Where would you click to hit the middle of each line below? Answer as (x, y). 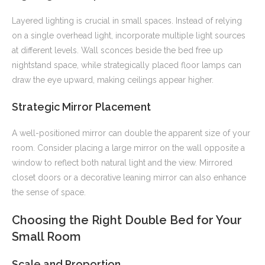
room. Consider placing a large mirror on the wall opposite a (128, 148)
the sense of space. (49, 193)
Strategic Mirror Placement (81, 107)
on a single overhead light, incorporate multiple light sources (129, 36)
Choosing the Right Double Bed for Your (127, 220)
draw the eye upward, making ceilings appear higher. (113, 80)
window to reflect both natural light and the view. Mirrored (122, 163)
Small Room (46, 237)
